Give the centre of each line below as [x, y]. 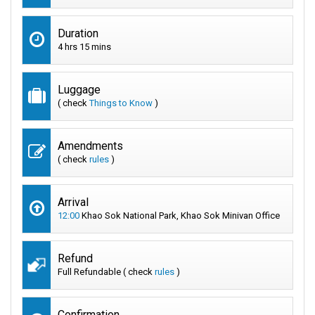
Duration [78, 33]
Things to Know [121, 103]
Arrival [73, 202]
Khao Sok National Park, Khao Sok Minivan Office [180, 215]
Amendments [90, 146]
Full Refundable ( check [106, 271]
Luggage [79, 89]
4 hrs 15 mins [84, 46]
